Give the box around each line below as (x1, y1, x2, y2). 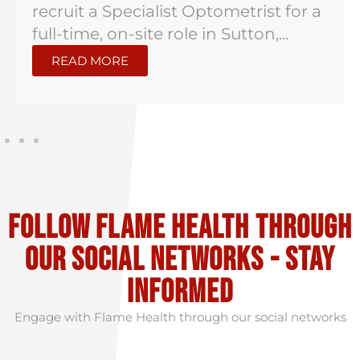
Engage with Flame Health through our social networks (14, 309, 346, 325)
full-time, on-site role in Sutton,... (32, 24, 288, 43)
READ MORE (51, 53, 129, 68)
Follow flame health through (7, 209, 353, 247)
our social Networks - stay (24, 241, 336, 280)
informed (126, 273, 234, 312)
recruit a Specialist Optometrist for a (32, 2, 321, 21)
